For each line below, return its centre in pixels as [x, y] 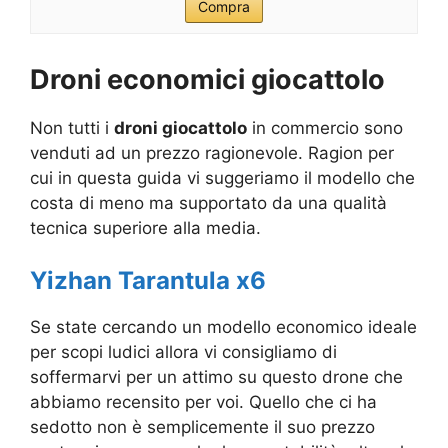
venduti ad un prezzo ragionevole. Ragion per [212, 153]
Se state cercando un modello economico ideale [223, 326]
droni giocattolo [180, 128]
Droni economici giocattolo [207, 80]
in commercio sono [325, 128]
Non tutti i [72, 128]
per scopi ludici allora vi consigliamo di [183, 351]
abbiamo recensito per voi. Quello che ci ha [203, 401]
